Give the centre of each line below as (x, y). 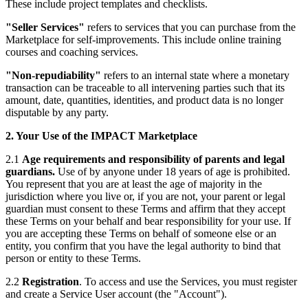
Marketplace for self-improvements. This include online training (143, 39)
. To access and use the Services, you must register (188, 281)
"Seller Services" (45, 27)
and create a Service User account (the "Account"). (116, 294)
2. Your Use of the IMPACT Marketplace (101, 135)
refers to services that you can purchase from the (190, 27)
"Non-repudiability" (53, 75)
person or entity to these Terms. (73, 258)
